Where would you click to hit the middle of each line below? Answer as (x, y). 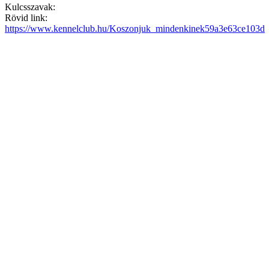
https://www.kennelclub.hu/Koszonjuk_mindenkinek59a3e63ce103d (135, 28)
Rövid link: (26, 17)
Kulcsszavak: (30, 7)
